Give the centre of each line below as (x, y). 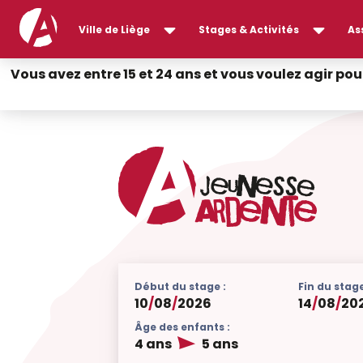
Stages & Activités (249, 29)
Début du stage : (181, 286)
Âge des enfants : (183, 327)
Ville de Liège (115, 29)
